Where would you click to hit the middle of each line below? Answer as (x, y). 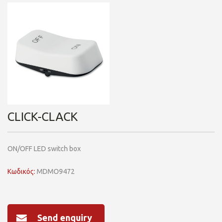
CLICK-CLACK (43, 116)
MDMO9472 (55, 171)
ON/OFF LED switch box (44, 148)
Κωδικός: (21, 171)
